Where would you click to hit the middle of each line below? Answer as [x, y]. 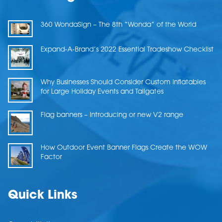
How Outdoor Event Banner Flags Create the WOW [124, 148]
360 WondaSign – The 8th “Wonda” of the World [118, 25]
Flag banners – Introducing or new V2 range [112, 115]
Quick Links [43, 195]
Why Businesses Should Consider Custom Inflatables [123, 82]
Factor [51, 157]
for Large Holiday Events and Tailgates [102, 92]
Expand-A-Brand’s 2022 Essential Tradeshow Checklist [127, 50]
